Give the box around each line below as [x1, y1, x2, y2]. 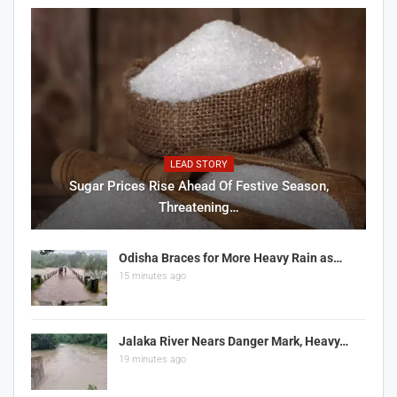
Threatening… [158, 198, 239, 215]
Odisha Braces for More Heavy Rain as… [119, 250, 342, 265]
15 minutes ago [119, 269, 186, 282]
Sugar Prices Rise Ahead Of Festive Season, [68, 177, 329, 194]
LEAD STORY [169, 158, 228, 170]
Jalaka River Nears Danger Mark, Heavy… [119, 334, 348, 349]
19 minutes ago [119, 354, 186, 366]
